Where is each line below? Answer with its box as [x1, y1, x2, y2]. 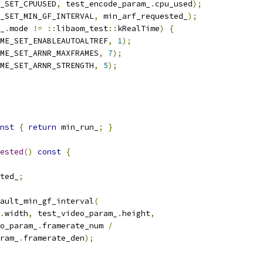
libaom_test [56, 23, 108, 33]
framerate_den [23, 233, 85, 243]
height [122, 208, 150, 218]
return [28, 122, 56, 132]
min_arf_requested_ [99, 11, 188, 21]
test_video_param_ [33, 208, 117, 218]
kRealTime [117, 23, 160, 33]
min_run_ [56, 122, 99, 132]
